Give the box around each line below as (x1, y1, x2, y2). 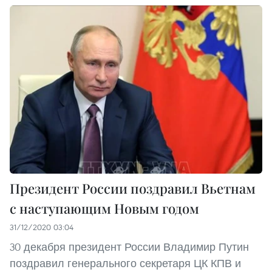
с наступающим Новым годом (10, 199, 199, 218)
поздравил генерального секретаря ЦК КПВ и (10, 256, 241, 271)
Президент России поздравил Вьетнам (10, 179, 256, 198)
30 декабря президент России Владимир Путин (10, 240, 249, 254)
